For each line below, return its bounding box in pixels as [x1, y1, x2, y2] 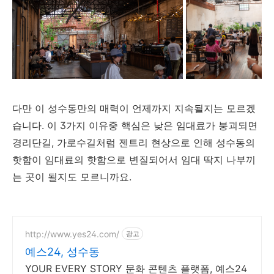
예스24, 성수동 [25, 245, 100, 259]
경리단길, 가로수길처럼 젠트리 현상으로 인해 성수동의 [12, 136, 255, 149]
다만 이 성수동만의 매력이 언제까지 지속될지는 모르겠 [12, 102, 256, 115]
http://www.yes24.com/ [25, 228, 119, 239]
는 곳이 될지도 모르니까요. [12, 171, 135, 183]
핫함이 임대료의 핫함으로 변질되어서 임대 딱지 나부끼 [12, 154, 256, 166]
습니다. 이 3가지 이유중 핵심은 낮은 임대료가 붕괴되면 [12, 119, 257, 132]
